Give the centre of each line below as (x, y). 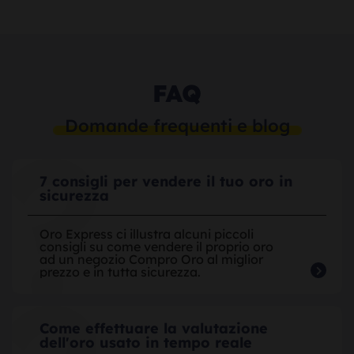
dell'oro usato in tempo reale (146, 342)
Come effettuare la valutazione (154, 328)
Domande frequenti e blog (177, 125)
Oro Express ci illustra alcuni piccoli (147, 233)
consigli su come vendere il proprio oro (156, 246)
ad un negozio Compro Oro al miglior (151, 259)
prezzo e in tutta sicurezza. (120, 271)
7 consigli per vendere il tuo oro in (166, 181)
